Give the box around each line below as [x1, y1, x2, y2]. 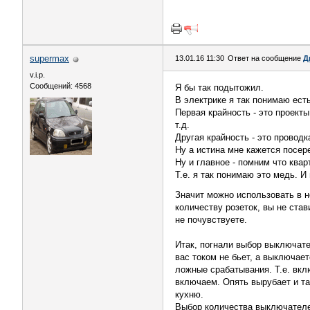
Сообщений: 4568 [30, 82, 91, 90]
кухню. [175, 289, 203, 300]
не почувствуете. [175, 215, 247, 225]
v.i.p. [30, 71, 45, 79]
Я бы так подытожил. [175, 82, 264, 93]
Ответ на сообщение [228, 54, 303, 62]
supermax [30, 53, 69, 64]
